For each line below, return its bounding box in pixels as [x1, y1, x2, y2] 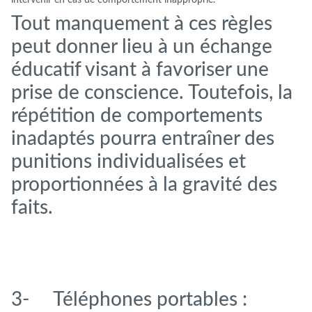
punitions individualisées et [11, 151, 246, 171]
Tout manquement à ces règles [11, 13, 272, 33]
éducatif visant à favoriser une [11, 59, 269, 79]
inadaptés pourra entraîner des [11, 128, 274, 148]
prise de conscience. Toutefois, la [11, 82, 292, 102]
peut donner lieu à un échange [11, 36, 272, 56]
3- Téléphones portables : [11, 289, 247, 309]
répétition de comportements [11, 105, 263, 125]
